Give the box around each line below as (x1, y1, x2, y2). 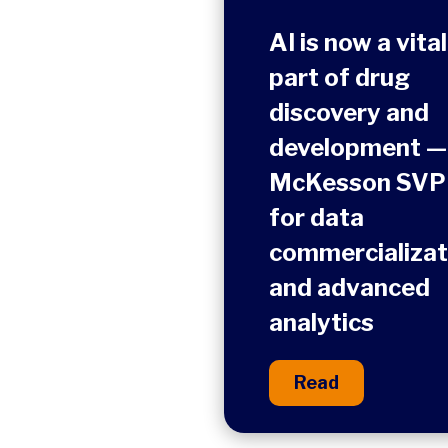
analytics (269, 308, 374, 338)
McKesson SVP (269, 168, 446, 198)
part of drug (269, 63, 410, 93)
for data (269, 203, 364, 233)
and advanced (269, 273, 430, 303)
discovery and (269, 98, 429, 128)
